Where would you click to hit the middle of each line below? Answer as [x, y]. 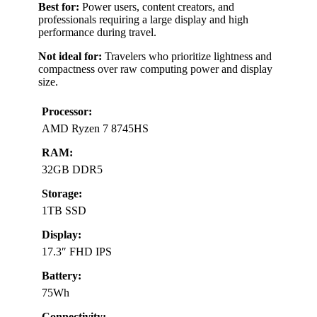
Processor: [67, 111]
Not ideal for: [70, 56]
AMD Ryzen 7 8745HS [95, 128]
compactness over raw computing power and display [155, 69]
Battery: [62, 275]
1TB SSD [64, 210]
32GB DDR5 [72, 169]
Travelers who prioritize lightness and [187, 56]
